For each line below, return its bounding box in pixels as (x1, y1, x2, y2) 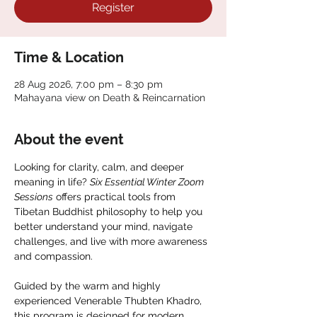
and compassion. (14, 250, 93, 262)
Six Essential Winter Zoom (90, 176, 206, 188)
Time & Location (14, 49, 124, 66)
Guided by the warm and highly (14, 280, 163, 292)
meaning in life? (14, 176, 90, 188)
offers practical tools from (53, 191, 178, 202)
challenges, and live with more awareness (14, 236, 210, 247)
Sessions (14, 191, 53, 202)
